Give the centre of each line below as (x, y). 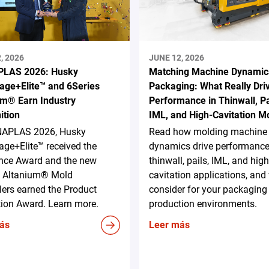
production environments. (203, 204)
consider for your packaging (208, 190)
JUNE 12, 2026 (176, 58)
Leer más (169, 225)
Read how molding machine (208, 132)
